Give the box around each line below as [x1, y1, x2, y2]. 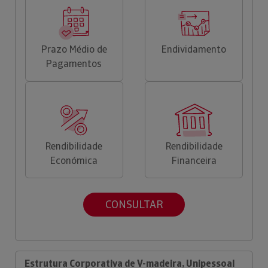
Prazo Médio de [41, 42, 107, 56]
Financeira [171, 154, 217, 167]
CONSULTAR [105, 197, 163, 212]
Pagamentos [46, 57, 102, 70]
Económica [50, 154, 98, 167]
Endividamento [162, 42, 227, 56]
